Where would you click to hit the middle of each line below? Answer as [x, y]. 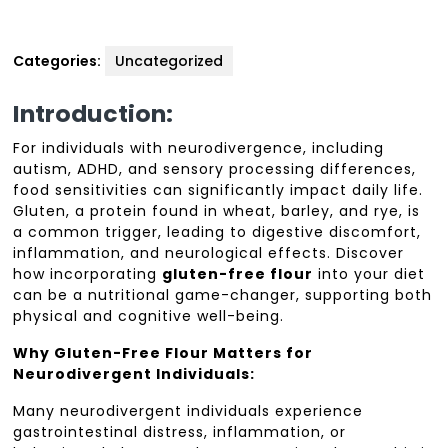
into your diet [369, 274]
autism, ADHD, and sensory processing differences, [215, 169]
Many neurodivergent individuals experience [188, 411]
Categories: [57, 61]
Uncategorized [169, 61]
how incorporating [88, 274]
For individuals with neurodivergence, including [199, 148]
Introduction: [93, 114]
